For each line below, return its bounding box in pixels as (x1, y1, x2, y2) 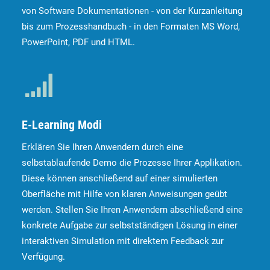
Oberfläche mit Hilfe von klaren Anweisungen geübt (22, 189, 227, 199)
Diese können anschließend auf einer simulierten (22, 173, 218, 184)
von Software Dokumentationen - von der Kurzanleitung (22, 5, 242, 16)
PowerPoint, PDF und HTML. (22, 37, 135, 48)
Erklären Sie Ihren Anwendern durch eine (22, 142, 183, 152)
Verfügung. (22, 251, 65, 262)
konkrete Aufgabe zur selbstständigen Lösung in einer (22, 220, 237, 231)
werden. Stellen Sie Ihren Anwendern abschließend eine (22, 204, 243, 215)
